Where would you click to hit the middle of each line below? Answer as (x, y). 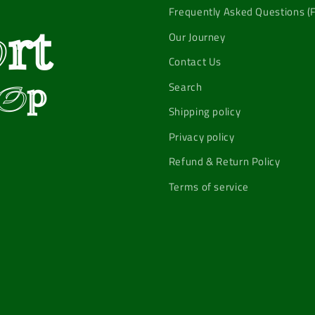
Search (185, 86)
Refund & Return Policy (224, 162)
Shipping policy (205, 112)
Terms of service (208, 186)
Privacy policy (201, 136)
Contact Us (195, 62)
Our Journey (197, 37)
